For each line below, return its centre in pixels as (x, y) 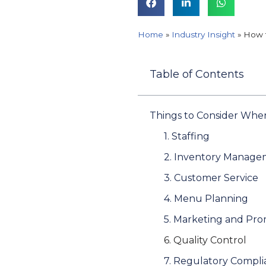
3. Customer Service (211, 178)
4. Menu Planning (206, 199)
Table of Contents (197, 75)
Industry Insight (203, 35)
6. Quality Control (205, 240)
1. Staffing (187, 137)
